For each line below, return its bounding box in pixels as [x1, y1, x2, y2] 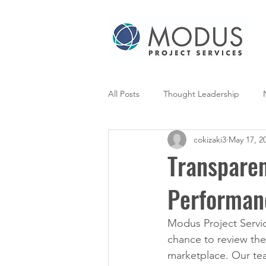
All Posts [108, 88, 140, 99]
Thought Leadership [163, 88, 239, 99]
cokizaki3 [194, 134, 226, 145]
